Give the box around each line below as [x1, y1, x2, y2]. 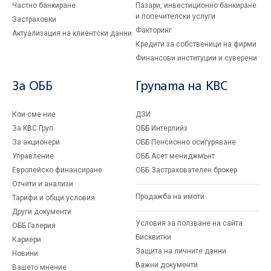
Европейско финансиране [12, 166, 102, 174]
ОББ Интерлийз [135, 124, 188, 132]
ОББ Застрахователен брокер [135, 166, 237, 174]
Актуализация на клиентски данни [12, 29, 132, 38]
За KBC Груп [12, 124, 53, 132]
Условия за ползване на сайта [135, 219, 243, 227]
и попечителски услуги [135, 12, 215, 21]
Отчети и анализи [12, 180, 73, 188]
